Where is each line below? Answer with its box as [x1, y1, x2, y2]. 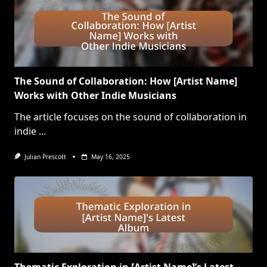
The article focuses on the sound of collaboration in [14, 110, 247, 124]
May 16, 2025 [91, 153, 130, 162]
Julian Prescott [24, 153, 66, 162]
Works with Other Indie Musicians [14, 89, 176, 103]
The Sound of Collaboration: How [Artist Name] [14, 74, 237, 88]
